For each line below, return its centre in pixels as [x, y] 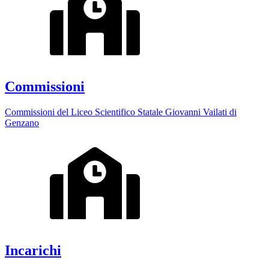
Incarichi [33, 250]
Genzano [22, 122]
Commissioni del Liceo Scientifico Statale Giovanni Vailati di [121, 112]
